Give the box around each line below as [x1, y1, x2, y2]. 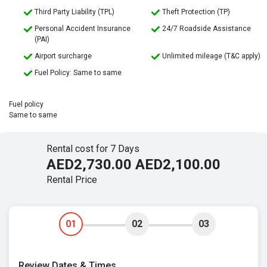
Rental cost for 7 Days [46, 143, 139, 155]
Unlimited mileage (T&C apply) [162, 52, 260, 61]
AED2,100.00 [135, 156, 221, 173]
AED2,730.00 [46, 156, 132, 173]
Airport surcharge [35, 52, 92, 61]
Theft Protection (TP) [162, 8, 230, 17]
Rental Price [46, 174, 97, 186]
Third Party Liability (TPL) [35, 8, 114, 17]
